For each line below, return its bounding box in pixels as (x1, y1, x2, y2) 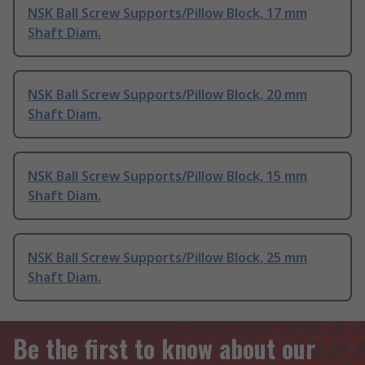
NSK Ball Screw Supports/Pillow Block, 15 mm (28, 167, 307, 186)
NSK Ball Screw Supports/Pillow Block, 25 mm (28, 248, 307, 267)
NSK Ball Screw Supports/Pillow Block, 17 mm (28, 4, 307, 23)
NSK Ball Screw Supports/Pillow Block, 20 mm (28, 86, 307, 104)
